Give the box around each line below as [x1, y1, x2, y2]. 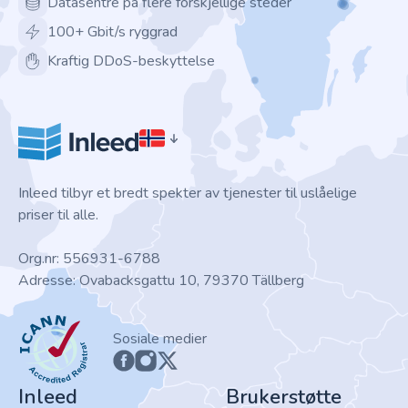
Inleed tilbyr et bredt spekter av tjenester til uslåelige [18, 183, 357, 203]
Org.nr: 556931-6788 [18, 249, 160, 269]
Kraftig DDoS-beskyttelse [47, 51, 215, 71]
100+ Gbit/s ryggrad [47, 22, 178, 42]
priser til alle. [18, 205, 98, 225]
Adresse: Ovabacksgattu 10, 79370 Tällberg [18, 270, 304, 291]
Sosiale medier [113, 329, 207, 349]
